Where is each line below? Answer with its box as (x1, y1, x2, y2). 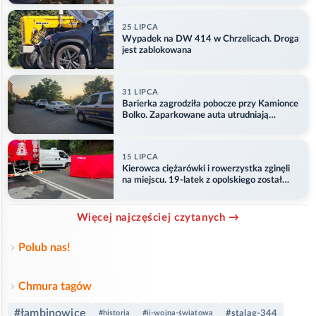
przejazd (122, 121, 156, 131)
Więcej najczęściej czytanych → (76, 212, 240, 224)
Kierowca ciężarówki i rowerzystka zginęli (122, 164, 290, 174)
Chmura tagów (18, 281, 92, 293)
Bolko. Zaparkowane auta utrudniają (122, 110, 269, 120)
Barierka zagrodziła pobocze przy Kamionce (122, 99, 298, 109)
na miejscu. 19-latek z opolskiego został (122, 175, 282, 185)
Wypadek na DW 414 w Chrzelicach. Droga (122, 34, 299, 44)
